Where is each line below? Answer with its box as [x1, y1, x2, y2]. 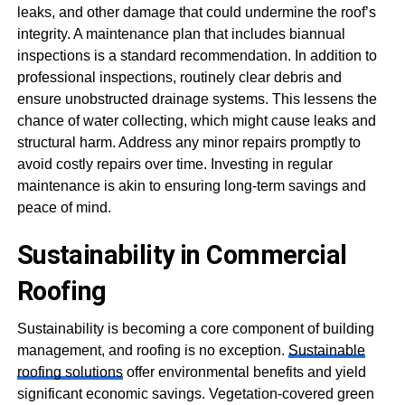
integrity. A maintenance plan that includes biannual [16, 26, 345, 42]
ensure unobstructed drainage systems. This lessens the [16, 91, 377, 107]
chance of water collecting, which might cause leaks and [16, 113, 376, 128]
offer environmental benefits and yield [122, 364, 366, 380]
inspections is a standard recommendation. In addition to [16, 48, 377, 63]
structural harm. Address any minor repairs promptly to [16, 135, 361, 150]
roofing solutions [16, 364, 123, 380]
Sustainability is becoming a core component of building [16, 321, 374, 336]
